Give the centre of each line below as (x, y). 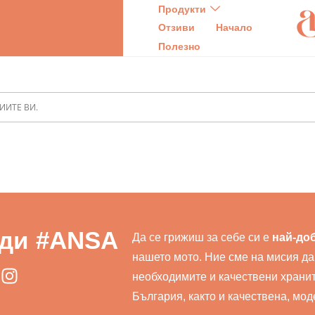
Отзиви (176, 28)
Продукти (182, 9)
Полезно (179, 47)
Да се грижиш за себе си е (202, 237)
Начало (234, 28)
